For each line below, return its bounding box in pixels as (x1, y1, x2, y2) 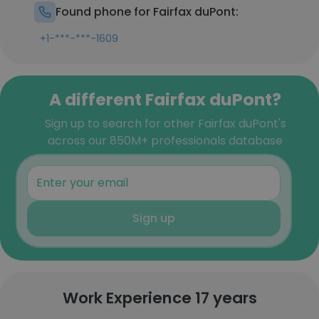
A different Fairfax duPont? (49, 88, 281, 111)
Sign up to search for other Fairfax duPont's (44, 115, 286, 132)
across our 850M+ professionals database (48, 132, 283, 149)
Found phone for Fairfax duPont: (56, 4, 239, 20)
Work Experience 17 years (62, 287, 257, 309)
